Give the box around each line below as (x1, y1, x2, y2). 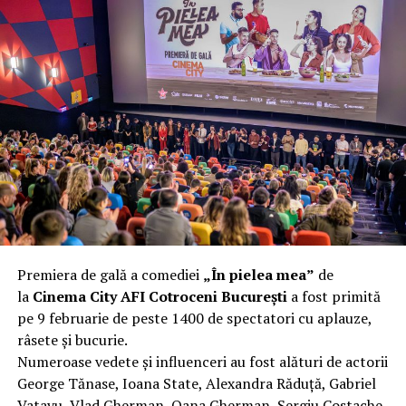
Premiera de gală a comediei (16, 264, 203, 285)
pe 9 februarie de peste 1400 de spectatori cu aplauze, (16, 307, 372, 328)
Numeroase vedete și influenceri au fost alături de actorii (16, 351, 388, 372)
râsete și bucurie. (16, 329, 128, 350)
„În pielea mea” (202, 264, 314, 285)
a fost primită (286, 285, 381, 306)
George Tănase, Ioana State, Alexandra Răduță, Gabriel (16, 372, 376, 393)
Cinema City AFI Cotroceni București (32, 285, 287, 306)
